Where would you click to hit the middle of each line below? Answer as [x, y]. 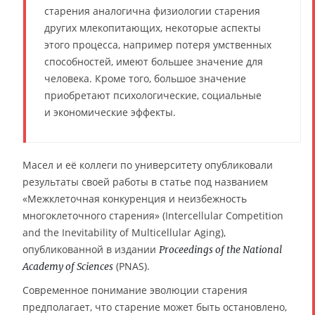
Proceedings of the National [220, 249]
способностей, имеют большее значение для [154, 61]
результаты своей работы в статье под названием [145, 181]
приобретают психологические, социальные [153, 95]
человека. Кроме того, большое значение [145, 78]
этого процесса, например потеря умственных [158, 44]
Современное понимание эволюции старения [135, 290]
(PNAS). [131, 266]
